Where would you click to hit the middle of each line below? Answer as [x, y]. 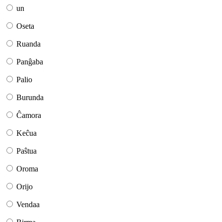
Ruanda [28, 44]
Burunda [30, 98]
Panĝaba [30, 62]
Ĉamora [29, 115]
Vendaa [28, 205]
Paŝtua [27, 151]
